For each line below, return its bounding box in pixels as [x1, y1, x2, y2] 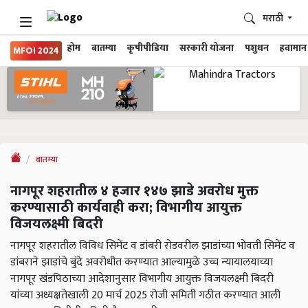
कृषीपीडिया [127, 41, 168, 56]
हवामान [280, 41, 307, 56]
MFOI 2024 [13, 43, 59, 58]
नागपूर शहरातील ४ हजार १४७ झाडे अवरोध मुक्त [10, 179, 258, 203]
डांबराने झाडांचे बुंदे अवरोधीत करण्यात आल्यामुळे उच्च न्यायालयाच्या [10, 253, 273, 272]
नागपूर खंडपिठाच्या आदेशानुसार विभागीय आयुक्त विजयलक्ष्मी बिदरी [10, 269, 274, 289]
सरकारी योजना [179, 41, 234, 56]
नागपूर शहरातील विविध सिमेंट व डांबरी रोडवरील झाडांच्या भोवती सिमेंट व [10, 236, 295, 256]
